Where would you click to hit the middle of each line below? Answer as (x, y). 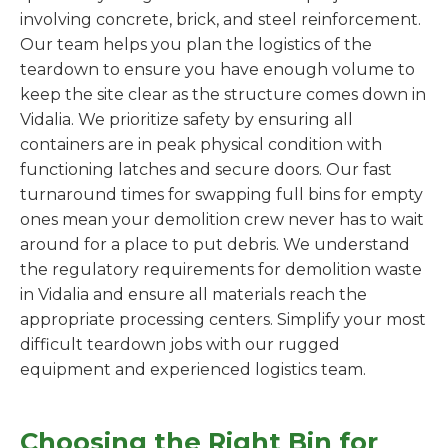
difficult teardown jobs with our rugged (180, 344)
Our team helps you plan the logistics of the (196, 44)
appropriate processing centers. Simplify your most (223, 319)
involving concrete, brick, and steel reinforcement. (220, 19)
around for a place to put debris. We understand (215, 244)
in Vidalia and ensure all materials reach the (193, 294)
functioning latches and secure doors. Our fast (206, 169)
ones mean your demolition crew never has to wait (222, 219)
